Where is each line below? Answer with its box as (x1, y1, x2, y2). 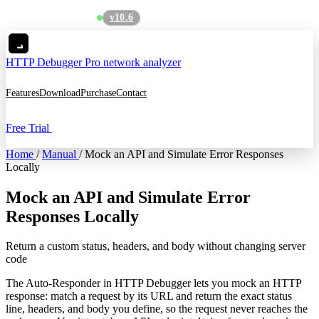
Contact (116, 87, 147, 98)
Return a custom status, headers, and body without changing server (6, 240, 305, 253)
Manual (42, 147, 76, 160)
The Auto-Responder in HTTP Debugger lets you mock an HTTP (6, 277, 301, 290)
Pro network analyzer (85, 56, 181, 68)
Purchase (80, 87, 116, 98)
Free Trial (6, 121, 52, 134)
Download (39, 87, 80, 98)
